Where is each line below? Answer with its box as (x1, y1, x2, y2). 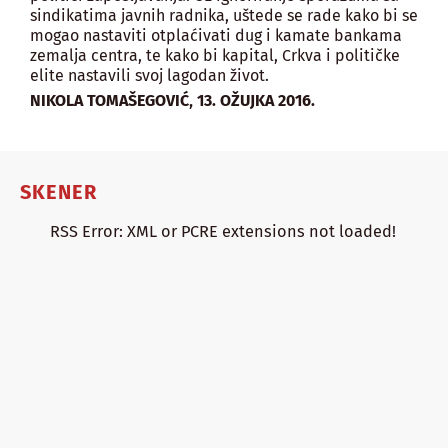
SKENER (20, 179, 97, 204)
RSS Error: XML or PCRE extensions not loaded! (50, 221, 396, 241)
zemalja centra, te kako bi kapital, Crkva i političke (30, 45, 400, 65)
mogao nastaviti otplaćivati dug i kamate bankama (30, 25, 402, 45)
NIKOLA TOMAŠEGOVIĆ (30, 90, 189, 110)
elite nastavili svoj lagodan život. (30, 65, 269, 85)
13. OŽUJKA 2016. (197, 90, 315, 110)
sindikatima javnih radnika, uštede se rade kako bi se (30, 5, 418, 25)
